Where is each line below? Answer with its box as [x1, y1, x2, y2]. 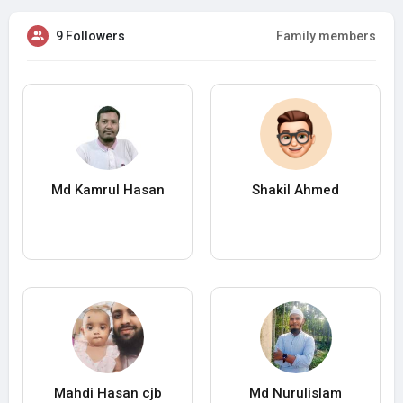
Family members [276, 29, 376, 44]
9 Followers [56, 29, 125, 44]
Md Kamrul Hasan [50, 182, 165, 199]
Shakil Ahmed [252, 182, 339, 199]
